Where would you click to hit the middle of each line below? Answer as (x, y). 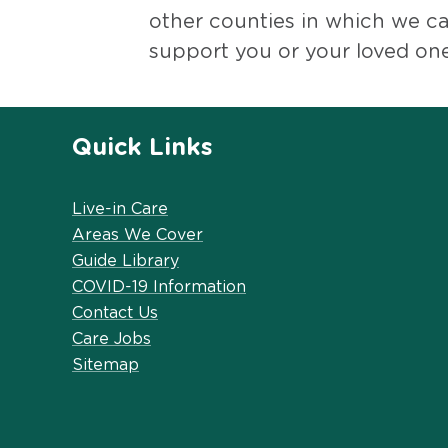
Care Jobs (111, 338)
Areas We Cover (137, 234)
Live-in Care (120, 208)
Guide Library (125, 260)
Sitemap (105, 364)
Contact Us (115, 312)
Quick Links (142, 147)
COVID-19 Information (159, 286)
